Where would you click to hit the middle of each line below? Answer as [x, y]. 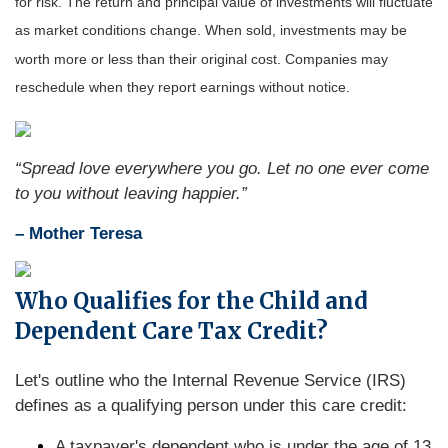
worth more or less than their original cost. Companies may [201, 59]
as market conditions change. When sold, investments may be [211, 30]
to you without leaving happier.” [131, 193]
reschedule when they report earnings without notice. [182, 87]
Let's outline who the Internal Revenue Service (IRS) [210, 380]
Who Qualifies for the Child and [191, 301]
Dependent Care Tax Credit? [171, 331]
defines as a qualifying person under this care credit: [211, 405]
